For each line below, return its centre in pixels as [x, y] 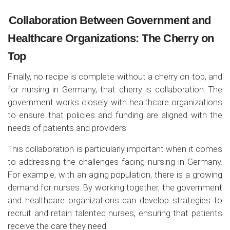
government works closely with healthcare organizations [115, 102]
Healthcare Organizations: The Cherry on [111, 38]
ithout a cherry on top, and [173, 76]
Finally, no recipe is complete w [66, 76]
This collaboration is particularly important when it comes [115, 149]
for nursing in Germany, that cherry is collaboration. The [115, 89]
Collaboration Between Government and [110, 20]
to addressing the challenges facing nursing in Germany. [115, 161]
